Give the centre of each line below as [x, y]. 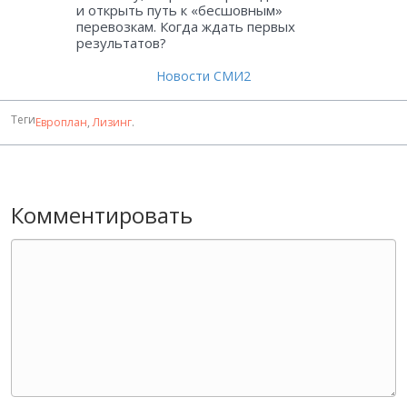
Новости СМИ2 [203, 76]
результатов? [121, 43]
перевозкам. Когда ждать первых [186, 27]
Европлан [61, 123]
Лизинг [112, 123]
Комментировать [102, 215]
